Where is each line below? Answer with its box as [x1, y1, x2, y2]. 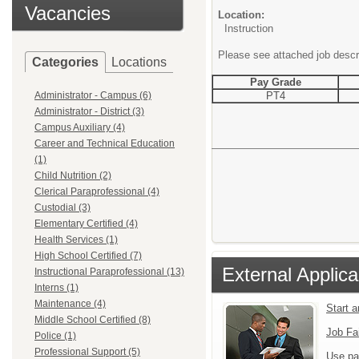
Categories [32, 55, 99, 69]
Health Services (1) [34, 234, 118, 245]
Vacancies [25, 2, 111, 24]
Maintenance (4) [34, 298, 106, 309]
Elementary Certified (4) [34, 218, 138, 229]
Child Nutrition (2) [34, 170, 111, 181]
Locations [111, 55, 167, 69]
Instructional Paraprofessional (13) [34, 266, 184, 277]
